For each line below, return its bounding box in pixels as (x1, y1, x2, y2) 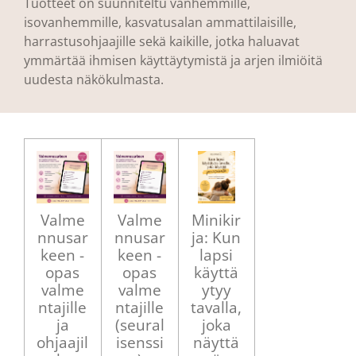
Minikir (192, 208, 242, 230)
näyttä (193, 331, 240, 353)
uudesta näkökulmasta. (24, 71, 164, 88)
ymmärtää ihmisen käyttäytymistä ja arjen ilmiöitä (24, 52, 323, 69)
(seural (114, 313, 164, 335)
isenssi (115, 331, 164, 353)
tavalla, (191, 296, 242, 318)
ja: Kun (192, 226, 242, 248)
